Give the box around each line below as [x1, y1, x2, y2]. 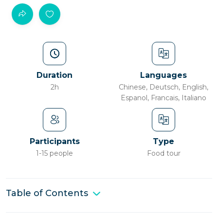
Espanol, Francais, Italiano [121, 93, 206, 102]
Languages [140, 71, 187, 80]
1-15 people [36, 149, 73, 158]
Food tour [146, 149, 181, 158]
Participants [29, 137, 80, 146]
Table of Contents [6, 188, 88, 199]
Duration [36, 71, 73, 80]
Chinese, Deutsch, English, [119, 83, 208, 91]
